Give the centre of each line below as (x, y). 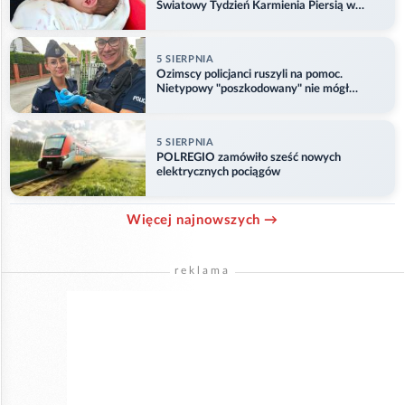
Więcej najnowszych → (202, 221)
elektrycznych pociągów (218, 172)
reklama (202, 271)
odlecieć (177, 103)
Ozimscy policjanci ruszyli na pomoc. (250, 74)
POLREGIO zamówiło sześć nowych (249, 157)
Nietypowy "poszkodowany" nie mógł (253, 89)
